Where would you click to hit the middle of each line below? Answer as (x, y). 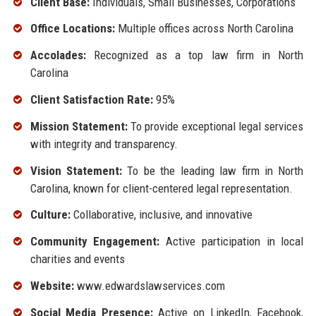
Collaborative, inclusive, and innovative (161, 215)
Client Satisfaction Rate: (91, 99)
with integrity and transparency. (104, 144)
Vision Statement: (76, 170)
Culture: (50, 215)
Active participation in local (232, 242)
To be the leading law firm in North (213, 170)
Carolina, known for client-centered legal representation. (161, 188)
